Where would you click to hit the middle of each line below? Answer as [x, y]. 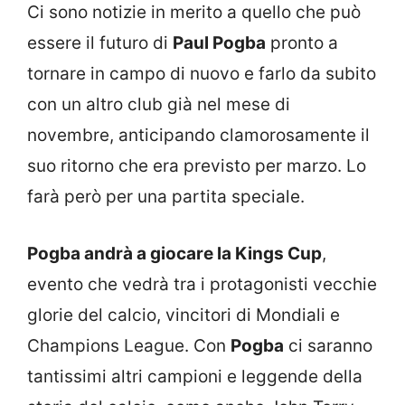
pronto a [302, 43]
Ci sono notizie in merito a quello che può [194, 13]
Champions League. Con [129, 345]
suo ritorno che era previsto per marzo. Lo [197, 166]
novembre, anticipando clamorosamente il [198, 136]
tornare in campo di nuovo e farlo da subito [202, 74]
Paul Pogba [219, 43]
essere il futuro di [100, 43]
